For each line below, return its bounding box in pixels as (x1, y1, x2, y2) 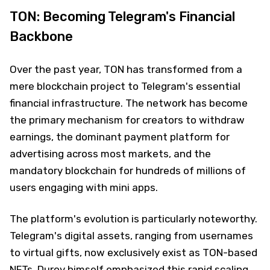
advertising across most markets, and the (10, 147, 211, 160)
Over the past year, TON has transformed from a (10, 63, 242, 75)
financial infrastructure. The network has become (10, 96, 248, 109)
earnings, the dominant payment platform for (10, 130, 230, 143)
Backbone (10, 28, 73, 45)
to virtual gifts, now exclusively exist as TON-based (10, 246, 257, 259)
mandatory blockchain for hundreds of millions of (10, 164, 246, 177)
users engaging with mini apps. (10, 181, 158, 193)
